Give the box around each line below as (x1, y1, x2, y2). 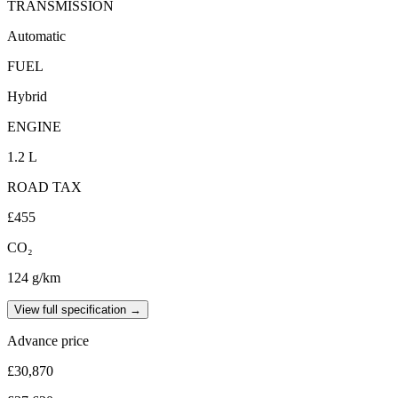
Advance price (7, 332, 89, 348)
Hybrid (7, 88, 47, 104)
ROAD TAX (7, 179, 82, 195)
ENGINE (7, 118, 61, 134)
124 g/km (7, 269, 60, 285)
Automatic (7, 28, 66, 44)
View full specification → (14, 302, 141, 316)
